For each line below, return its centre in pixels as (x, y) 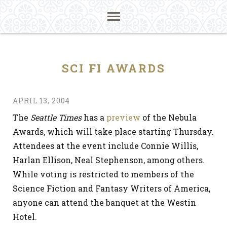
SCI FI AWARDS (113, 68)
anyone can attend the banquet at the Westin (104, 202)
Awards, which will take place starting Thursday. (113, 131)
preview (123, 117)
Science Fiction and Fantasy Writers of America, (111, 188)
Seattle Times (56, 117)
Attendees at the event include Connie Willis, (105, 146)
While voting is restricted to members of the (103, 174)
